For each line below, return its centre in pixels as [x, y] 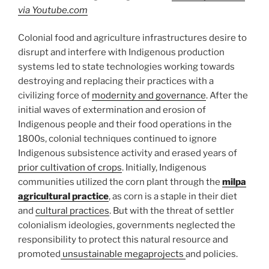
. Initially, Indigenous [164, 168]
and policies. [212, 254]
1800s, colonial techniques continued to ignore [117, 139]
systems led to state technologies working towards [126, 67]
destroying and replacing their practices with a [116, 81]
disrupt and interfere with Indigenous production [121, 52]
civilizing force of [55, 95]
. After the [227, 95]
